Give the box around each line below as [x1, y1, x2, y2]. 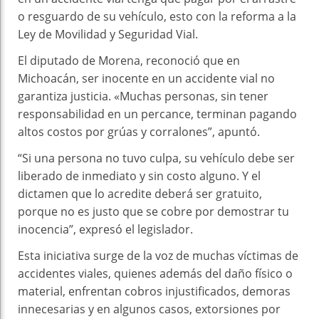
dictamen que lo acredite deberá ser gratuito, [18, 186, 262, 202]
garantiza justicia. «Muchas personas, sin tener [18, 88, 268, 105]
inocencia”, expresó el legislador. [18, 221, 193, 238]
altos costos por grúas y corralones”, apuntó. [18, 124, 260, 140]
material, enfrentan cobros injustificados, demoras [18, 283, 291, 300]
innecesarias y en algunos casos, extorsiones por [18, 301, 281, 318]
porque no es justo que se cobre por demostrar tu [18, 204, 289, 220]
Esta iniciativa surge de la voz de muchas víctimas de [18, 248, 298, 264]
